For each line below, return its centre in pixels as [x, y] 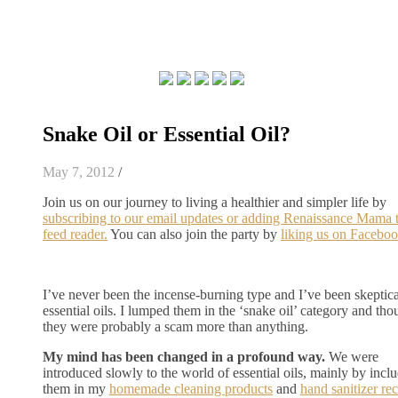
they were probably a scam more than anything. [175, 326]
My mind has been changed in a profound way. [184, 356]
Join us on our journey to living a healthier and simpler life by [215, 202]
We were [352, 356]
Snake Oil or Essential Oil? [167, 134]
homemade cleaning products [191, 388]
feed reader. [75, 234]
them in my [76, 388]
